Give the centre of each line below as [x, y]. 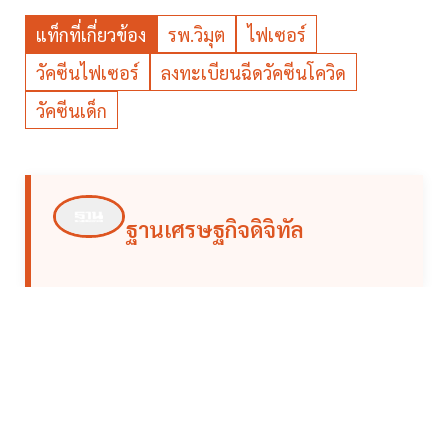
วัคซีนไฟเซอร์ [87, 72]
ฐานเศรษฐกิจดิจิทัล [214, 228]
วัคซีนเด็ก [71, 110]
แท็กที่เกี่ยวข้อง [91, 34]
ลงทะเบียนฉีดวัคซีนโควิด [253, 72]
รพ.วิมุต [196, 34]
